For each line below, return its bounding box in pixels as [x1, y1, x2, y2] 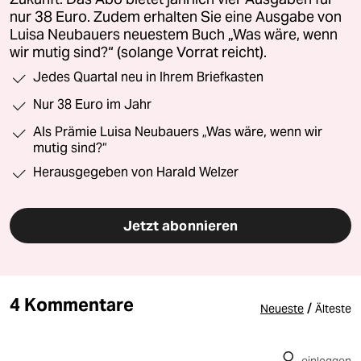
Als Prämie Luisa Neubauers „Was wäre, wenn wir [33, 124, 322, 140]
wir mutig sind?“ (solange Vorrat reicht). [10, 44, 267, 62]
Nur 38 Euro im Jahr [33, 97, 151, 113]
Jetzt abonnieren [122, 217, 239, 235]
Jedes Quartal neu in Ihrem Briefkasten [33, 69, 263, 85]
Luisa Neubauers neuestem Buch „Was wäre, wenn [10, 26, 338, 44]
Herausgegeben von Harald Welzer [33, 164, 239, 180]
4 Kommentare [10, 293, 134, 317]
